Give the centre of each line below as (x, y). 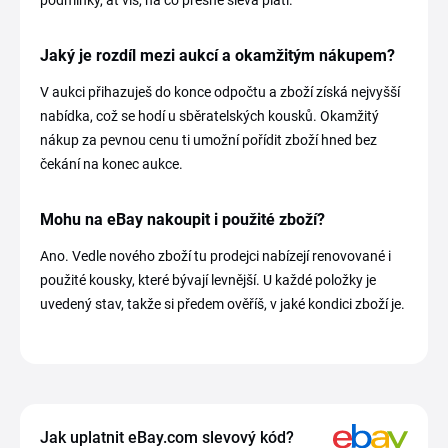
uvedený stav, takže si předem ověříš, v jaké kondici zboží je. (222, 304)
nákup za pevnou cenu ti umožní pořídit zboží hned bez (208, 140)
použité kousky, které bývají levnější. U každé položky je (208, 280)
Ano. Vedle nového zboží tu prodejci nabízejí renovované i (215, 256)
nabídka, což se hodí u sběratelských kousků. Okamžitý (209, 116)
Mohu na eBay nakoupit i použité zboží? (182, 219)
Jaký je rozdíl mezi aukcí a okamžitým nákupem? (217, 55)
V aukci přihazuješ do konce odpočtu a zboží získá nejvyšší (220, 92)
